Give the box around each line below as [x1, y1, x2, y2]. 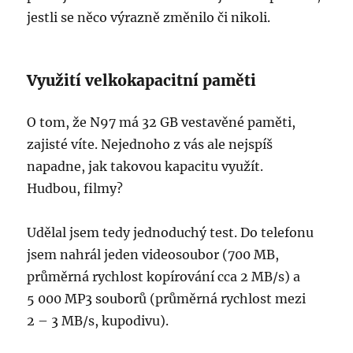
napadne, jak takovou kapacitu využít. [27, 158, 264, 175]
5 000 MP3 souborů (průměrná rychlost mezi [27, 291, 307, 307]
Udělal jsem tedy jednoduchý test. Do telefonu [27, 225, 314, 241]
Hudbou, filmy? [27, 180, 124, 197]
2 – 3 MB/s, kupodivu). [27, 313, 169, 329]
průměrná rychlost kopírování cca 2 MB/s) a [27, 269, 301, 285]
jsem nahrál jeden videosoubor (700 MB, [27, 247, 280, 263]
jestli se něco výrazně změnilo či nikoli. [27, 9, 271, 26]
